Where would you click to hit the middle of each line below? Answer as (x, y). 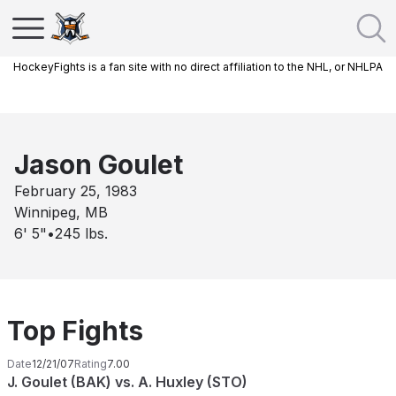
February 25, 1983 (76, 191)
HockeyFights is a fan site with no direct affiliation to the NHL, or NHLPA (198, 67)
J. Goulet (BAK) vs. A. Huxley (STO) (127, 382)
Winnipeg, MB (61, 212)
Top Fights (75, 331)
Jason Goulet (99, 164)
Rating (91, 364)
